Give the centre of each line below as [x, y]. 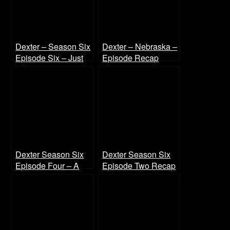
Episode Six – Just [50, 58]
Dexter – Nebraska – [140, 46]
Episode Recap [131, 58]
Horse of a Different [51, 177]
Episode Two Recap [139, 166]
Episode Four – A [47, 166]
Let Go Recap [41, 69]
